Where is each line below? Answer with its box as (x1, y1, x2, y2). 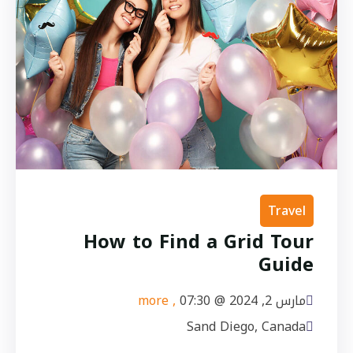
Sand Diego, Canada (187, 314, 306, 339)
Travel (268, 198, 306, 223)
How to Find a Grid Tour (84, 223, 314, 260)
